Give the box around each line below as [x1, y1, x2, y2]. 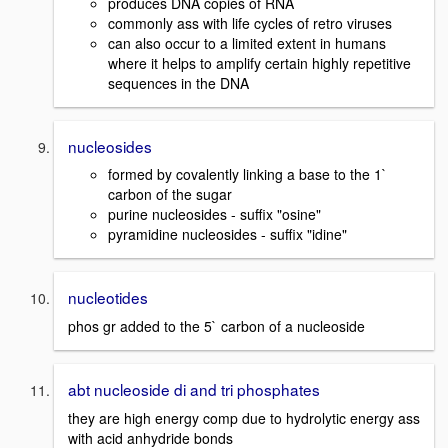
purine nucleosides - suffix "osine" [108, 204, 321, 225]
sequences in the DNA [108, 72, 249, 93]
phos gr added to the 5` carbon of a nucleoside [68, 315, 365, 336]
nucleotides [68, 286, 148, 309]
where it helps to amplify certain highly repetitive [108, 52, 411, 73]
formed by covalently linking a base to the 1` [108, 164, 387, 185]
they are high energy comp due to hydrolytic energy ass [68, 407, 420, 428]
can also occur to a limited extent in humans [108, 32, 386, 53]
